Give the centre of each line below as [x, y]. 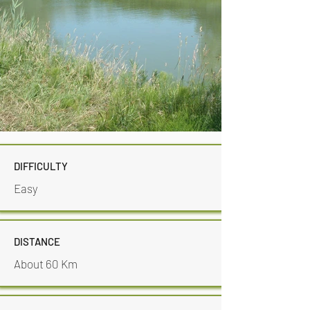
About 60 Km [46, 264]
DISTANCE [37, 241]
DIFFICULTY [41, 166]
